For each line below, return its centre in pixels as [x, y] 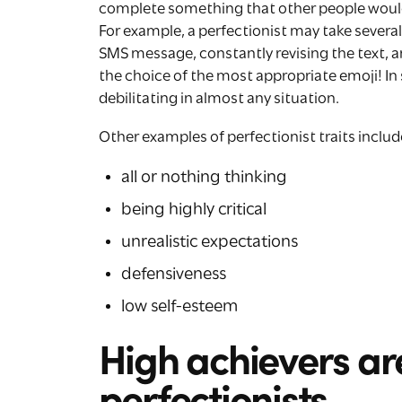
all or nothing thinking [204, 178]
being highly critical [193, 210]
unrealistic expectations [209, 242]
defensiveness [173, 275]
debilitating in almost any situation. [218, 99]
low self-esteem [179, 307]
